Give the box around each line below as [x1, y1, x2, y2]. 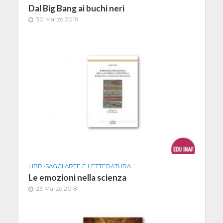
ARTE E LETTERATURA [64, 163, 131, 170]
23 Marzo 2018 [35, 185, 77, 193]
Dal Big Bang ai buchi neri [28, 2, 124, 13]
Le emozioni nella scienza [28, 172, 126, 183]
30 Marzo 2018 [35, 15, 78, 23]
